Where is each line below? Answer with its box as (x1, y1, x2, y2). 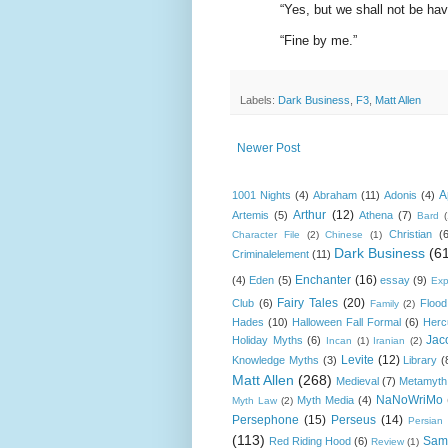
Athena (358, 208, 393, 221)
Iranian (373, 334, 406, 346)
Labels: (240, 93, 278, 106)
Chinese (325, 228, 364, 240)
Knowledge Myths (232, 353, 319, 366)
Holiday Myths (232, 333, 303, 346)
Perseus (331, 412, 376, 427)
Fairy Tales (277, 295, 339, 310)
